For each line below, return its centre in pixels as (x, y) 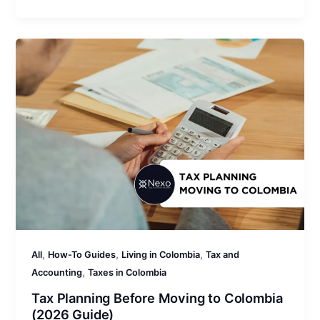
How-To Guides (82, 255)
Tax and (223, 255)
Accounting (57, 273)
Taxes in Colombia (127, 273)
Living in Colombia (161, 255)
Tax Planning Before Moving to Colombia (157, 297)
